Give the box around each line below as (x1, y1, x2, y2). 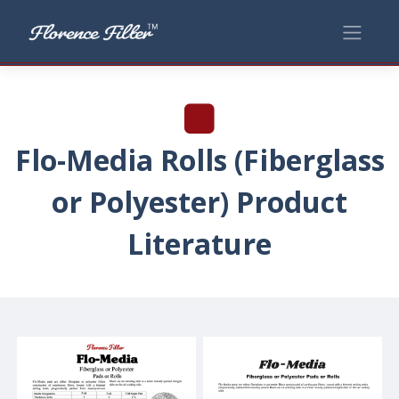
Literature (127, 224, 272, 263)
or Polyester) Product (52, 183, 347, 221)
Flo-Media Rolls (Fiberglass (14, 141, 385, 179)
